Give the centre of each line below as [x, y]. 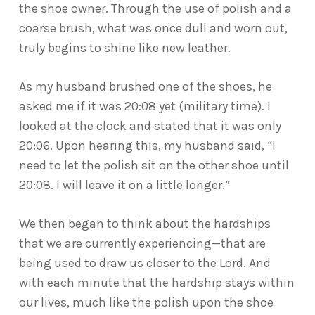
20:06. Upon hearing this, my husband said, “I [147, 146]
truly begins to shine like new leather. [124, 48]
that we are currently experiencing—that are [142, 243]
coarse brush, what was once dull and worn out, [153, 28]
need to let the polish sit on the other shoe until [154, 165]
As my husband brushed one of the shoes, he [145, 86]
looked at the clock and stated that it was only [150, 126]
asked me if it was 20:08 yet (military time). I [144, 106]
